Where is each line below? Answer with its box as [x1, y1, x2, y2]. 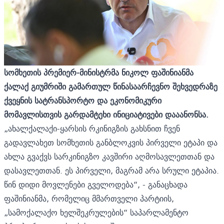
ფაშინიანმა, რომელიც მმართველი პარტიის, [4, 191, 174, 205]
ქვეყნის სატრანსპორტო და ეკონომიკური [4, 93, 161, 107]
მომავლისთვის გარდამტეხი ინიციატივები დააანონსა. [4, 107, 208, 121]
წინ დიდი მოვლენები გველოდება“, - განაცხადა [4, 177, 187, 191]
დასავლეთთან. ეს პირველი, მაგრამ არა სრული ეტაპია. [4, 163, 219, 177]
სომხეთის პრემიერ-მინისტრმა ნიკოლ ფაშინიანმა [4, 65, 193, 79]
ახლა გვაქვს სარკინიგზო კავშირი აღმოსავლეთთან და [4, 149, 214, 163]
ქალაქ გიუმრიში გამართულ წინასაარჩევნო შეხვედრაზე [4, 79, 217, 93]
